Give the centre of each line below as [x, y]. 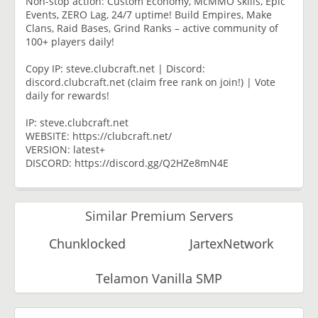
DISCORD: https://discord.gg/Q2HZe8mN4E [127, 163]
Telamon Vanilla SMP [159, 278]
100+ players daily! [70, 41]
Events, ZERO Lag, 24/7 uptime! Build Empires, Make [149, 14]
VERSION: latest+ [65, 149]
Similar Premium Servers [159, 215]
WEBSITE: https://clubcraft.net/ [99, 136]
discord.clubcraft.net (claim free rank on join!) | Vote [150, 82]
